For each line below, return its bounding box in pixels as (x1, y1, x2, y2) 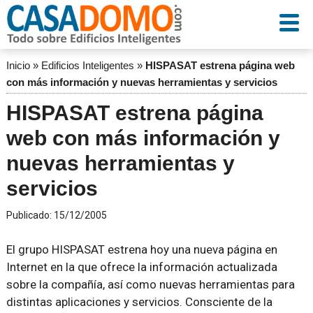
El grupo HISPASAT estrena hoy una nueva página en (6, 242, 277, 256)
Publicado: (6, 210, 54, 221)
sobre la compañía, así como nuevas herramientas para (6, 277, 295, 291)
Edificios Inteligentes (41, 59, 134, 71)
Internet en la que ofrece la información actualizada (6, 260, 277, 274)
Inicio (6, 59, 30, 71)
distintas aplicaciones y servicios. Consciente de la (6, 295, 272, 309)
